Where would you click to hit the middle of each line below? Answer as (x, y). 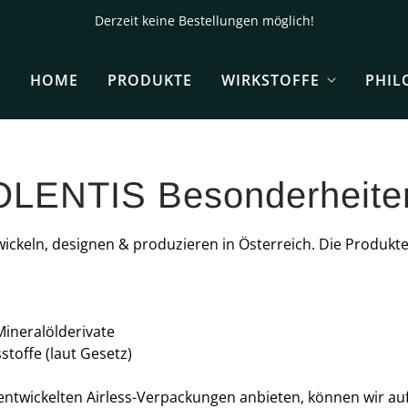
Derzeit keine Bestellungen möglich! (204, 20)
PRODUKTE (149, 80)
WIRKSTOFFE (270, 80)
